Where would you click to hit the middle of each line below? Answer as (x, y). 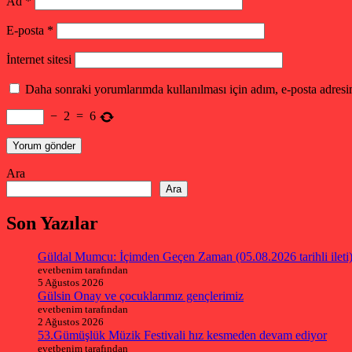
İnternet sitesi (39, 60)
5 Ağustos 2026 (71, 283)
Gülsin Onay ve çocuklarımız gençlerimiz (141, 296)
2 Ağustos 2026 (71, 322)
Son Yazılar (52, 224)
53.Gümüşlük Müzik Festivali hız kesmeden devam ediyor (182, 335)
